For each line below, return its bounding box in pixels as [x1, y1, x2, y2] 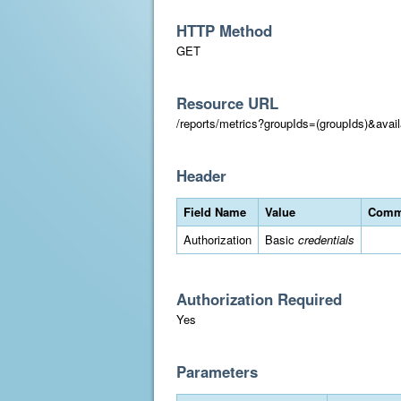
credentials [298, 231, 354, 248]
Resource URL [176, 92, 278, 114]
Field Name [183, 203, 246, 220]
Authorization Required [176, 288, 342, 310]
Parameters [176, 361, 258, 382]
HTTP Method [176, 20, 272, 41]
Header [176, 165, 226, 186]
